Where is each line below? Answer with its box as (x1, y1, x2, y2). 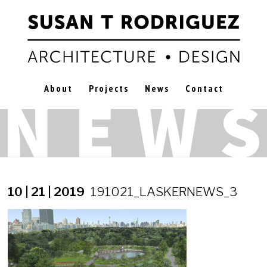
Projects (88, 82, 129, 94)
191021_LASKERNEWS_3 (91, 184, 237, 199)
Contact (185, 82, 223, 94)
